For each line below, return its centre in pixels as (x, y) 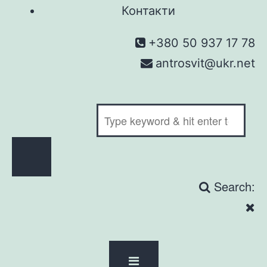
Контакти (148, 10)
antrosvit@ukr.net (205, 63)
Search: (235, 186)
